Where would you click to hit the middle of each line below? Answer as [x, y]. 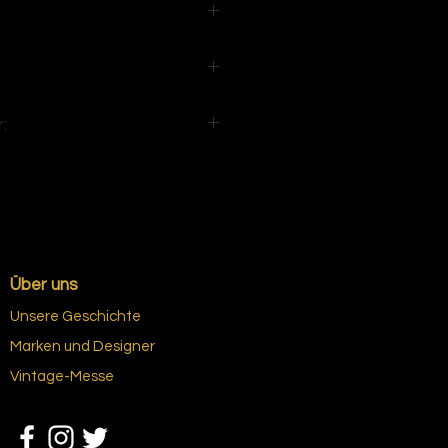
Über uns [44, 284]
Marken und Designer [82, 346]
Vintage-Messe [62, 376]
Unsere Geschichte [75, 316]
